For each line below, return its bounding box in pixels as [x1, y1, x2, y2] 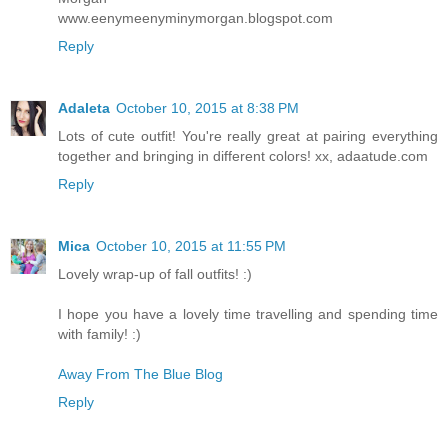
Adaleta [58, 99, 110, 116]
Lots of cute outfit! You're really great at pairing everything [58, 127, 438, 144]
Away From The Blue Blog [58, 365, 223, 382]
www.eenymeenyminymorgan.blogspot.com [58, 9, 333, 26]
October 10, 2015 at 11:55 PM [96, 237, 286, 254]
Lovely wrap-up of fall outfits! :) [58, 265, 252, 282]
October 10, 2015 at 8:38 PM [116, 99, 299, 116]
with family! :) [58, 325, 141, 342]
